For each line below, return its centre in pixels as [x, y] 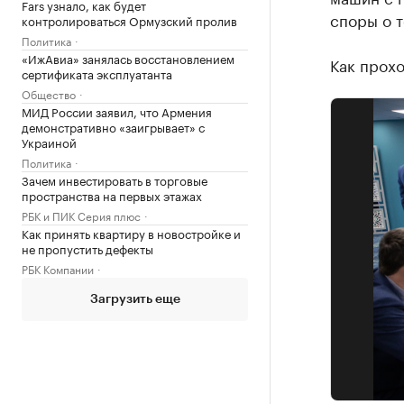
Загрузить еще [135, 299]
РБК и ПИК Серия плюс [81, 215]
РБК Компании [58, 268]
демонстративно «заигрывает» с [113, 126]
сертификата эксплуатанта [97, 73]
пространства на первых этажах [112, 195]
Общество [49, 93]
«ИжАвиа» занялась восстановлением [128, 58]
